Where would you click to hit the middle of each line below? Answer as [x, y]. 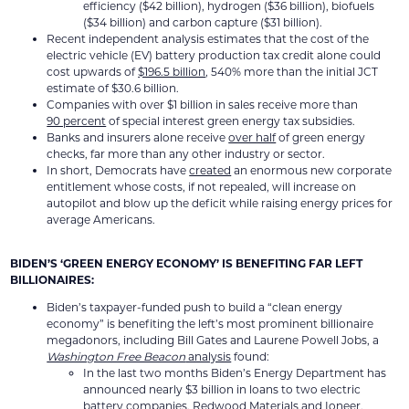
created [210, 170]
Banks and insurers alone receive [138, 137]
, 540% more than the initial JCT [292, 72]
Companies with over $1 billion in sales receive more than [204, 105]
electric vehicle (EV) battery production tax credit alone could [214, 55]
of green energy [321, 137]
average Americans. [101, 220]
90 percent [77, 121]
